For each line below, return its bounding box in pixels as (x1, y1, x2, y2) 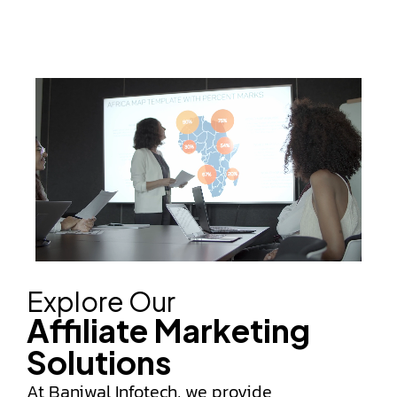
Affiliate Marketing (27, 310, 310, 350)
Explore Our (27, 284, 175, 318)
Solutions (27, 342, 171, 382)
